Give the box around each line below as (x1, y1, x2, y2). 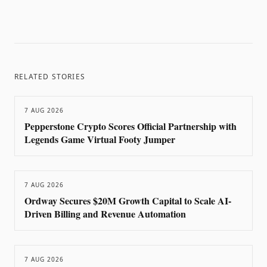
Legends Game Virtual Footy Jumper (24, 132, 175, 146)
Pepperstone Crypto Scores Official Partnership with (24, 119, 237, 133)
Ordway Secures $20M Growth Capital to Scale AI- (24, 194, 231, 207)
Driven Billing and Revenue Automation (24, 207, 186, 221)
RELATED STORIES (14, 72, 85, 82)
